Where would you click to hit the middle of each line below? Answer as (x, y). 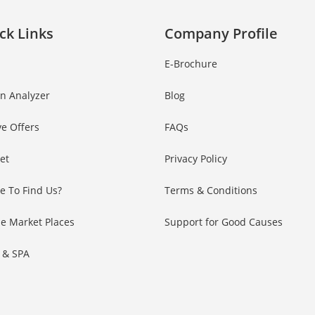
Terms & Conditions (211, 191)
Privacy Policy (196, 159)
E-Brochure (191, 64)
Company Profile (221, 34)
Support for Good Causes (224, 222)
